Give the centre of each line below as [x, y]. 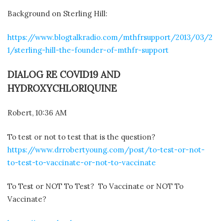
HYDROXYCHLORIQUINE [63, 88]
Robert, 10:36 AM [37, 113]
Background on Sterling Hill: [57, 13]
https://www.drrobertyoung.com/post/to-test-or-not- [106, 149]
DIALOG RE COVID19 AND [64, 74]
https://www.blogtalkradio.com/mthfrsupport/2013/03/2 [110, 37]
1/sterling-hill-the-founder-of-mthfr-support [88, 50]
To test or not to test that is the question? [81, 137]
